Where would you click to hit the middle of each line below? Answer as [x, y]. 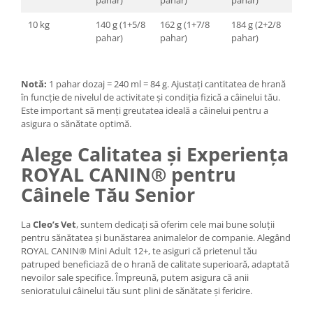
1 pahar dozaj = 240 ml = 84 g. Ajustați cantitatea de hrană [166, 84]
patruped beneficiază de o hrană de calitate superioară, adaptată [155, 264]
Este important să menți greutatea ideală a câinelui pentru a [145, 110]
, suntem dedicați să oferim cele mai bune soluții [175, 224]
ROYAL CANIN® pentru [129, 174]
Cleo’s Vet [54, 224]
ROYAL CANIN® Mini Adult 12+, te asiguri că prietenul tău [139, 251]
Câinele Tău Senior [108, 195]
